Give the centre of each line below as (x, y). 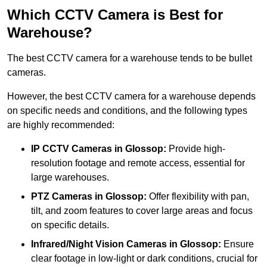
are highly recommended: (61, 125)
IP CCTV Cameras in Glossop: (99, 148)
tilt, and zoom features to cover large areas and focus (142, 210)
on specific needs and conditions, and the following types (127, 110)
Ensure (237, 244)
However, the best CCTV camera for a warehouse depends (131, 96)
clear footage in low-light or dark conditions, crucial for (144, 258)
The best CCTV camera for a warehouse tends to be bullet (130, 58)
